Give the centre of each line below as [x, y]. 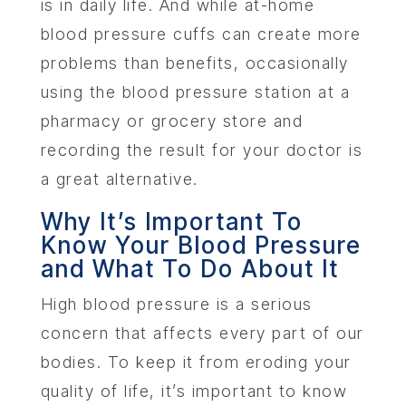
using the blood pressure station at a [195, 92]
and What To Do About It [189, 269]
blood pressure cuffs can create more [201, 34]
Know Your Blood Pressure [201, 246]
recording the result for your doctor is [202, 150]
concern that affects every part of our [202, 333]
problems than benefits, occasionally [194, 63]
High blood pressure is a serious [176, 304]
